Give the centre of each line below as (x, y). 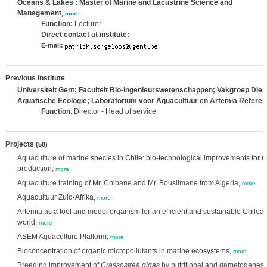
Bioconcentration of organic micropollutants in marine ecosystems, (125, 251)
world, (28, 222)
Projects (20, 144)
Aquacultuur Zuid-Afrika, (57, 197)
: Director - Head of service (113, 111)
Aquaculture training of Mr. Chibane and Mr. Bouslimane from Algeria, (129, 183)
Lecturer (88, 24)
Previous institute (35, 78)
